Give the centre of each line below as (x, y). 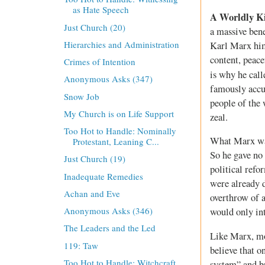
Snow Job (81, 96)
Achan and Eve (92, 193)
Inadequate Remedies (103, 176)
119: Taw (81, 245)
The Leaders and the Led (109, 228)
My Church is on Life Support (119, 113)
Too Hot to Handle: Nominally (120, 131)
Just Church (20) (94, 27)
